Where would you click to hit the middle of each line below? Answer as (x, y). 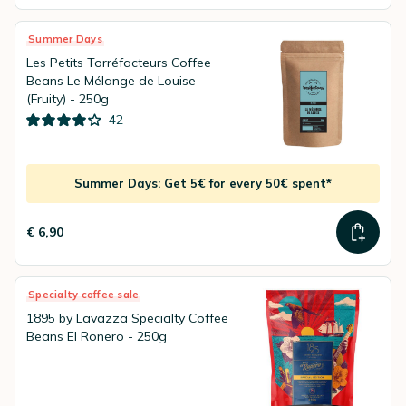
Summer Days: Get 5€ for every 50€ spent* (203, 183)
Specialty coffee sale (84, 295)
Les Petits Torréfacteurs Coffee (119, 63)
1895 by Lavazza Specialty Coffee (127, 318)
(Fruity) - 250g (68, 99)
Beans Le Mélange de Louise (111, 81)
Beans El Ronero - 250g (97, 336)
